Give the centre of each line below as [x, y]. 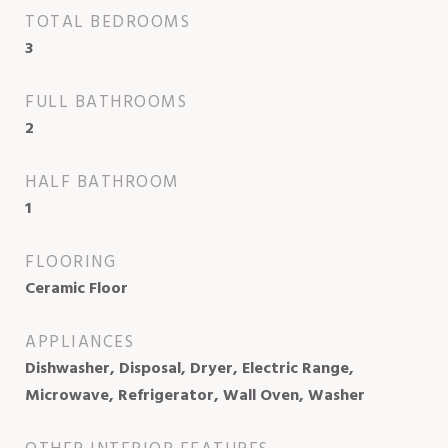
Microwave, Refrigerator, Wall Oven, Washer [195, 395]
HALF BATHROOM [102, 182]
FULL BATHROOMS [106, 102]
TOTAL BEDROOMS [107, 22]
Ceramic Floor [76, 288]
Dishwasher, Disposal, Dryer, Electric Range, [189, 368]
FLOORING [70, 262]
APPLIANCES [79, 342]
